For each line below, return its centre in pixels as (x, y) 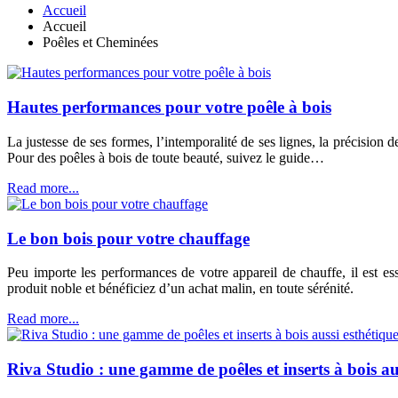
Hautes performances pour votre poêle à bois (169, 107)
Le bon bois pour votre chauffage (128, 238)
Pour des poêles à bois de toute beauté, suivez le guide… (166, 157)
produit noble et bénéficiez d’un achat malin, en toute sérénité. (180, 289)
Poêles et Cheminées (100, 43)
